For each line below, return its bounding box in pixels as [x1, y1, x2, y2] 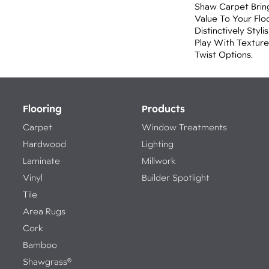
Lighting [141, 139, 174, 149]
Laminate [23, 156, 60, 166]
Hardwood [23, 139, 66, 149]
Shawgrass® [23, 256, 71, 267]
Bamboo [23, 240, 57, 250]
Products [141, 102, 185, 115]
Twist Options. [195, 49, 253, 59]
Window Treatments [141, 122, 227, 132]
